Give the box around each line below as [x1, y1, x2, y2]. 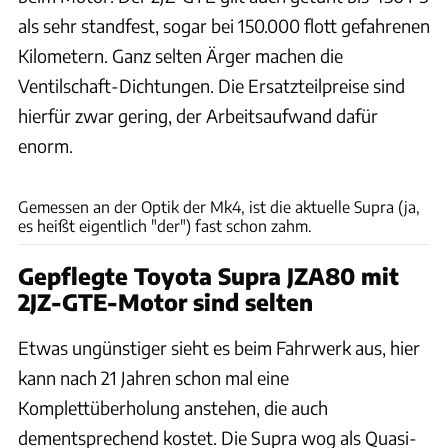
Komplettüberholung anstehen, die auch [18, 396, 328, 420]
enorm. [18, 134, 73, 158]
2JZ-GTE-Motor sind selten [18, 288, 313, 317]
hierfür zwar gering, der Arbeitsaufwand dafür [18, 104, 378, 128]
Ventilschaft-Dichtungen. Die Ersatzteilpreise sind [18, 74, 405, 98]
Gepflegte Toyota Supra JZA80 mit [18, 262, 399, 291]
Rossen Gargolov [356, 164, 439, 179]
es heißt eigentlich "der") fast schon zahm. [18, 216, 312, 236]
